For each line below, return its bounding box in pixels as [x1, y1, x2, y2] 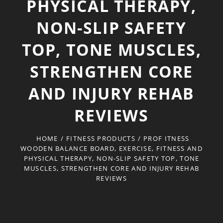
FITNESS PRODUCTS [66, 134, 135, 143]
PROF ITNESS [143, 134, 190, 143]
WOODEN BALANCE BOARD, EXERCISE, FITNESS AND [20, 144, 203, 153]
